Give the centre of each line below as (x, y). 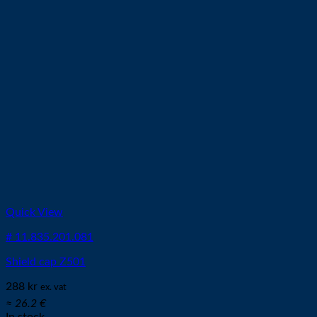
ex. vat (53, 287)
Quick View (34, 212)
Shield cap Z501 (46, 262)
